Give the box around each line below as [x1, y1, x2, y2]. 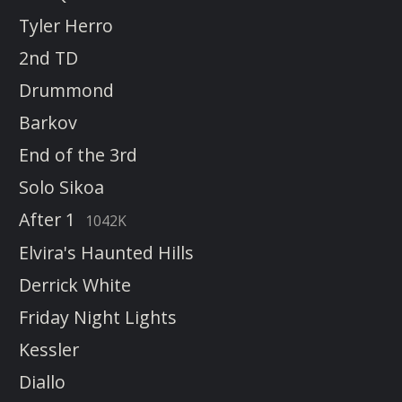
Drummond [19, 78, 114, 103]
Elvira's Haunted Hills [19, 240, 194, 266]
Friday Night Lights [19, 305, 177, 330]
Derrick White [19, 273, 131, 298]
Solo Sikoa [19, 175, 104, 200]
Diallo [19, 370, 66, 395]
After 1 [19, 207, 75, 232]
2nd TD [19, 46, 78, 71]
